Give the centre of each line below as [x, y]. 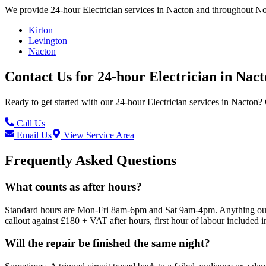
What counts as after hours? [73, 186]
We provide [28, 10]
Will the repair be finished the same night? [107, 243]
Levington [48, 41]
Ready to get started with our [60, 102]
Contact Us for [51, 77]
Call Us [30, 123]
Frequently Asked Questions [91, 160]
